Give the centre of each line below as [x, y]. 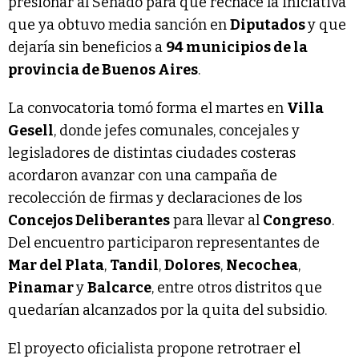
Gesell [31, 131]
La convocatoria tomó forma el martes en [147, 109]
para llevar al [216, 221]
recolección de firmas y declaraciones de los [155, 198]
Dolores [192, 266]
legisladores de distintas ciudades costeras [152, 153]
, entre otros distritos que [237, 288]
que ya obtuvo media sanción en [119, 25]
